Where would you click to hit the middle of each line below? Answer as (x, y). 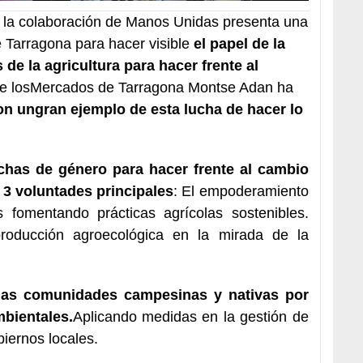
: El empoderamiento (241, 191)
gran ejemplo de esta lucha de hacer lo (169, 109)
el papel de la (239, 43)
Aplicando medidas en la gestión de (190, 316)
